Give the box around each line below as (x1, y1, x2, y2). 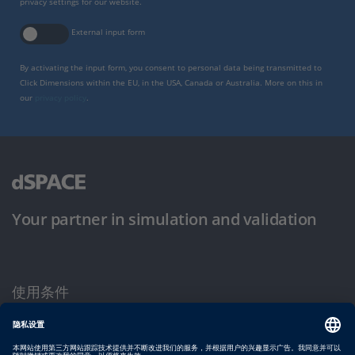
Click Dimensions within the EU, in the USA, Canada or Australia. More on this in (20, 77, 323, 88)
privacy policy (35, 92, 86, 103)
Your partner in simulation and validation (12, 208, 317, 231)
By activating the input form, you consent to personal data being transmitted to (20, 62, 322, 73)
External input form (71, 26, 145, 37)
